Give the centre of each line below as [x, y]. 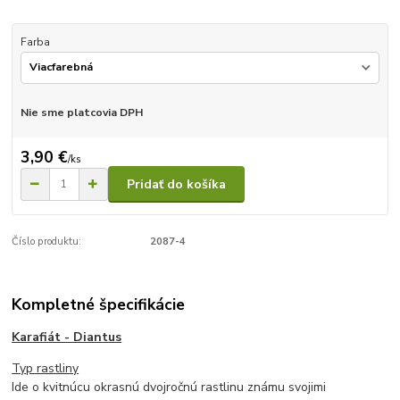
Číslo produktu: [47, 241]
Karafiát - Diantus [67, 337]
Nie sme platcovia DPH [81, 112]
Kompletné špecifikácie [99, 305]
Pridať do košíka [176, 184]
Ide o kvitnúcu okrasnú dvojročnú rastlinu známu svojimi [169, 387]
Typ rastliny [46, 368]
